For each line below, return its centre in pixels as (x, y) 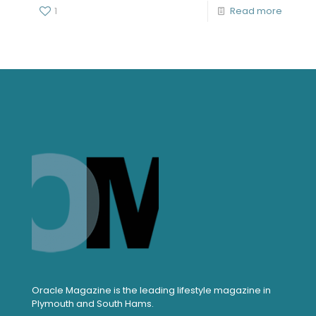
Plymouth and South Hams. (93, 303)
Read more (256, 11)
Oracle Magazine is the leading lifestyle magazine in (151, 290)
